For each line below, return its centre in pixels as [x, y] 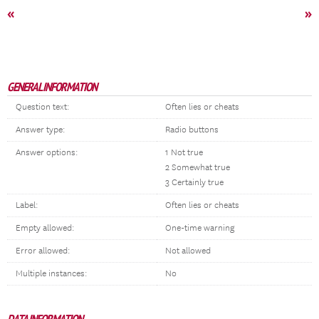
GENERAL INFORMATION [52, 87]
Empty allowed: [45, 228]
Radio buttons [192, 130]
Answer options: [47, 153]
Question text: [42, 107]
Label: [27, 205]
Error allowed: [43, 251]
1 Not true [184, 153]
